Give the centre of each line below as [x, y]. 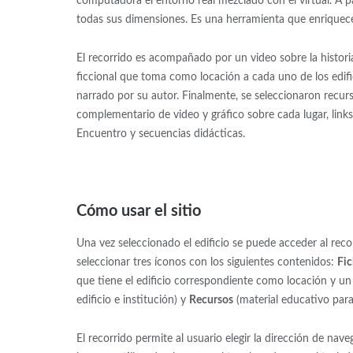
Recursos [211, 301]
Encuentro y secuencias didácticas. [160, 134]
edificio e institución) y [132, 301]
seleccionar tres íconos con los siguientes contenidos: [206, 263]
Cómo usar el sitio [138, 211]
